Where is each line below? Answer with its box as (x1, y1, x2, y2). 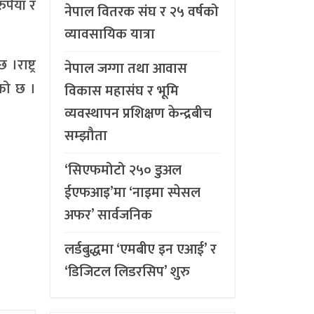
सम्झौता (64, 123, 107, 148)
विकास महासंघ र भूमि (64, 78, 179, 103)
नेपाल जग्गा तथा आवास (64, 56, 187, 81)
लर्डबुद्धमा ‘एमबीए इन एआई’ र (64, 237, 217, 261)
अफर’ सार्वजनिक (64, 203, 152, 227)
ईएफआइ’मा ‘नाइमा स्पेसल (64, 180, 200, 205)
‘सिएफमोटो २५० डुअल (64, 158, 182, 182)
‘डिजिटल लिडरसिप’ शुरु (64, 259, 190, 284)
